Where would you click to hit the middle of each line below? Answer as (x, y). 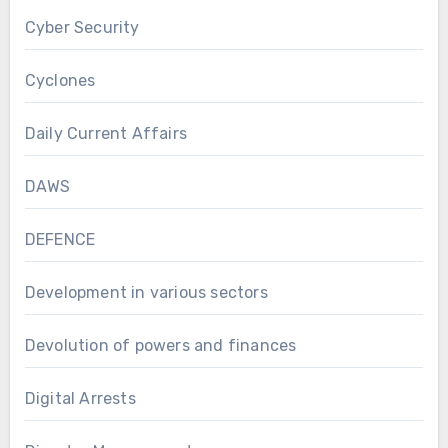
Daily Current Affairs (105, 133)
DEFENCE (60, 239)
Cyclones (60, 80)
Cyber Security (82, 27)
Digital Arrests (80, 398)
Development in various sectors (146, 292)
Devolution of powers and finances (160, 345)
